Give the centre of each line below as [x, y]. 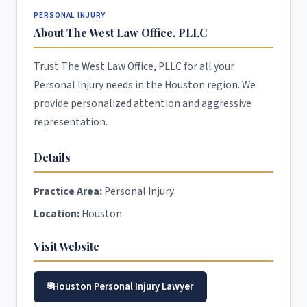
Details [52, 157]
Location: [57, 213]
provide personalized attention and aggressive [143, 103]
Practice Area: [68, 191]
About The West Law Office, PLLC [120, 32]
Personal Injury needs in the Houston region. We [145, 85]
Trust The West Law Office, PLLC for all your [134, 66]
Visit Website [66, 246]
